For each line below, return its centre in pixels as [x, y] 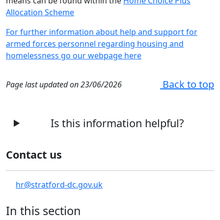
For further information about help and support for [102, 32]
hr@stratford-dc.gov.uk [59, 185]
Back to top [187, 84]
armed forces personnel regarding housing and [95, 44]
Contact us [34, 154]
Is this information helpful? [116, 123]
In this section [43, 211]
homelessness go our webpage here [74, 55]
